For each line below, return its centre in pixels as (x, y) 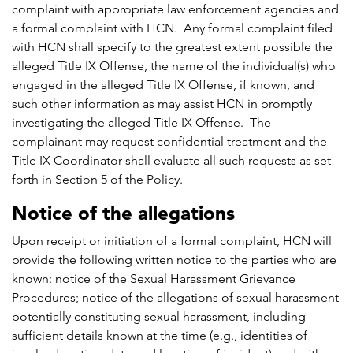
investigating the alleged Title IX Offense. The (141, 123)
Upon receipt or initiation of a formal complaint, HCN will (172, 241)
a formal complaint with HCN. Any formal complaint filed (172, 28)
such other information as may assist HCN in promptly (162, 104)
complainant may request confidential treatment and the (169, 142)
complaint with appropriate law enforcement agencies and (175, 9)
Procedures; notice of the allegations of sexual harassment (175, 298)
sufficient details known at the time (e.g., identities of (160, 336)
